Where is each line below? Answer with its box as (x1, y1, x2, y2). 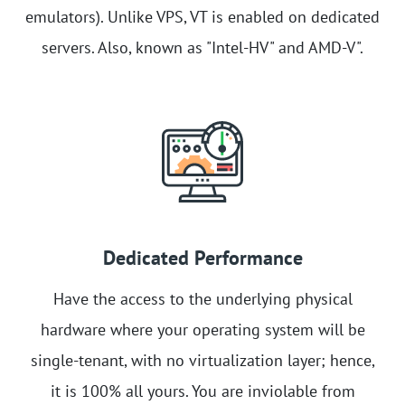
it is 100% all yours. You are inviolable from (50, 380, 355, 401)
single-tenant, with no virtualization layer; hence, (30, 349, 375, 371)
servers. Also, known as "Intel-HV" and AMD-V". (42, 36, 363, 58)
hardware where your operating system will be (40, 318, 365, 340)
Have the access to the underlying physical (52, 287, 353, 309)
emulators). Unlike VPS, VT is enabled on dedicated (25, 5, 380, 27)
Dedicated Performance (102, 244, 303, 270)
